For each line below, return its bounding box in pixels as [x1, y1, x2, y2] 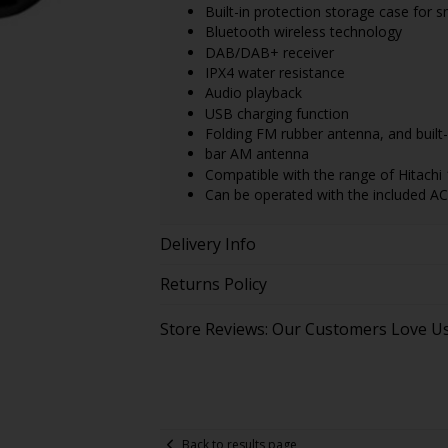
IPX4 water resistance [204, 62, 345, 82]
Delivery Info [159, 233, 256, 256]
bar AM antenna [204, 144, 309, 164]
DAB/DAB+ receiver [204, 42, 334, 62]
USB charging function [204, 103, 349, 123]
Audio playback [204, 83, 302, 103]
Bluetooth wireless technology [204, 22, 402, 42]
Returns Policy [159, 273, 267, 296]
